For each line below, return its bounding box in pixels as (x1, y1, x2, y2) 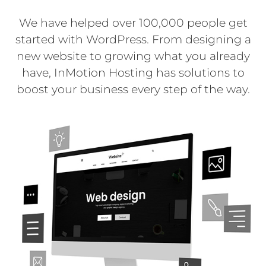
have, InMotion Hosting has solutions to (21, 65, 245, 80)
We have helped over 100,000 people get (18, 15, 248, 30)
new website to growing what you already (16, 49, 250, 63)
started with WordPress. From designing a (15, 32, 251, 46)
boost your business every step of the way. (16, 82, 250, 96)
